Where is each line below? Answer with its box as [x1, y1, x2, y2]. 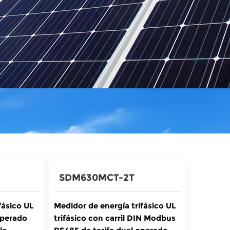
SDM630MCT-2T [59, 172, 135, 183]
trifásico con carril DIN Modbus [53, 213, 176, 223]
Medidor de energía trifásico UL [53, 201, 176, 210]
